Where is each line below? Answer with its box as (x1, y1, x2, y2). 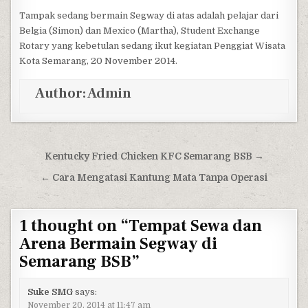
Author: (35, 84, 88, 102)
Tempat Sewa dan (129, 214, 263, 236)
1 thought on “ (19, 214, 129, 236)
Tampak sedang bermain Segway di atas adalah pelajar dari (19, 10, 279, 21)
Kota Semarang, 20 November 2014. (19, 55, 178, 66)
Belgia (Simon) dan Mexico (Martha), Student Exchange (19, 25, 261, 36)
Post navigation (7, 145, 144, 170)
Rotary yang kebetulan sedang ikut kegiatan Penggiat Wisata (19, 40, 286, 51)
